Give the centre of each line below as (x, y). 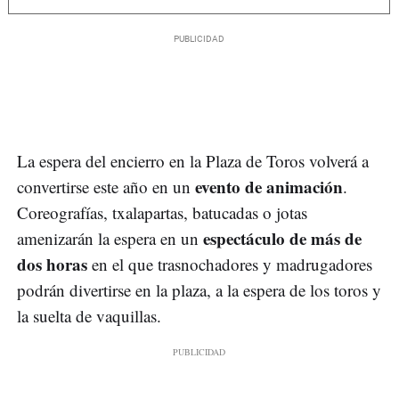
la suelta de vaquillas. (89, 315)
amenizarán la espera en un (110, 238)
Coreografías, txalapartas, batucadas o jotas (162, 212)
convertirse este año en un (106, 186)
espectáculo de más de (282, 238)
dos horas (52, 264)
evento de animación (269, 186)
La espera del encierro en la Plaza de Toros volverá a (193, 160)
